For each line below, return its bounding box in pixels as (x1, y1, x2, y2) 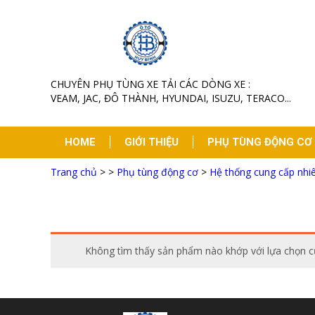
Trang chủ (51, 165, 97, 179)
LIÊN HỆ (136, 167, 176, 180)
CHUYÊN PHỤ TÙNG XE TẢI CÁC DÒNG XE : (51, 77, 250, 91)
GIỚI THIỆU (124, 136, 179, 148)
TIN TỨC (65, 167, 108, 180)
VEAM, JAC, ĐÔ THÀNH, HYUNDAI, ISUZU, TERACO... (51, 91, 291, 105)
